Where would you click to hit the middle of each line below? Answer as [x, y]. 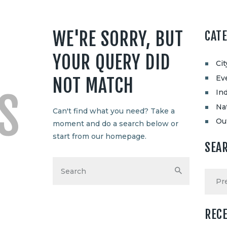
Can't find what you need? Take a [114, 111]
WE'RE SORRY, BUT [118, 39]
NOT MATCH [93, 86]
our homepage [118, 136]
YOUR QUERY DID [111, 62]
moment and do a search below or [116, 123]
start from [72, 136]
